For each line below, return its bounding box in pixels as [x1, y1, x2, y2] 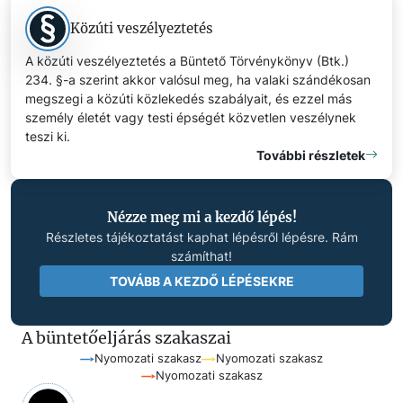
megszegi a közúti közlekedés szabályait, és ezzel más [25, 90, 352, 106]
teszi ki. [25, 128, 70, 144]
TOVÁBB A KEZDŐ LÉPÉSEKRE [109, 273, 294, 289]
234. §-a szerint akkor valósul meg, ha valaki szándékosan [25, 71, 371, 87]
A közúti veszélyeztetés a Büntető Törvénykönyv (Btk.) [25, 52, 349, 68]
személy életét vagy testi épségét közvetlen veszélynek [25, 109, 356, 125]
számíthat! [171, 247, 232, 264]
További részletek [256, 147, 365, 163]
